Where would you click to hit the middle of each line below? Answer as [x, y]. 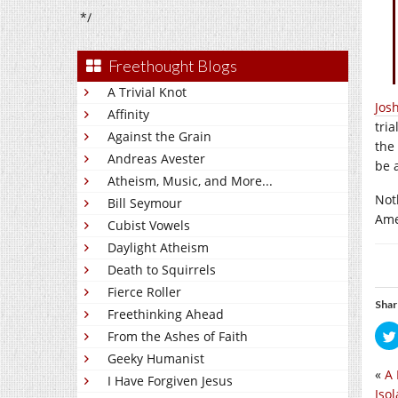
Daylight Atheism [158, 247]
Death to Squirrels [162, 270]
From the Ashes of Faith [178, 336]
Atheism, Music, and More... [190, 181]
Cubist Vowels [149, 225]
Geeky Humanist [156, 358]
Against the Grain [159, 136]
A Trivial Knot [147, 92]
